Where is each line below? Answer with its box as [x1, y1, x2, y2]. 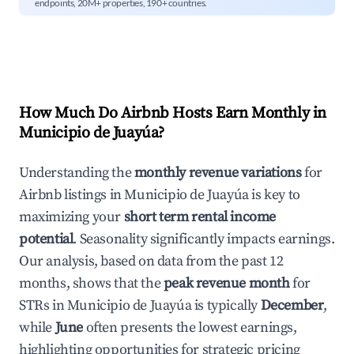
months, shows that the [19, 274, 164, 292]
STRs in [19, 296, 67, 314]
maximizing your [19, 208, 124, 226]
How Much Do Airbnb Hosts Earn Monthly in [19, 104, 327, 123]
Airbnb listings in [19, 186, 125, 204]
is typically [191, 296, 261, 314]
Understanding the [19, 164, 134, 182]
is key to [248, 186, 300, 204]
